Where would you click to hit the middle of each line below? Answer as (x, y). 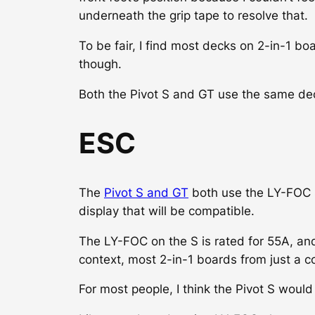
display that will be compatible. (167, 211)
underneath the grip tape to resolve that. (193, 15)
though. (100, 64)
